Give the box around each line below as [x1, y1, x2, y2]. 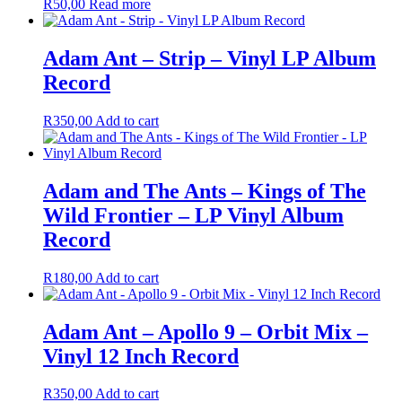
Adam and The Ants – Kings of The [43, 179, 366, 203]
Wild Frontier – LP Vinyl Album [43, 203, 344, 227]
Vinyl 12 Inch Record [43, 344, 239, 368]
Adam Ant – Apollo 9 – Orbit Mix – [43, 319, 368, 344]
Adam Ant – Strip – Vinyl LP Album [43, 46, 376, 70]
